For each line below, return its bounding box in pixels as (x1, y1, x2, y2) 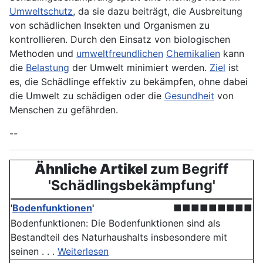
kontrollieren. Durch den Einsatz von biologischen (9, 33, 230, 46)
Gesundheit (164, 90, 214, 102)
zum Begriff (147, 160, 228, 178)
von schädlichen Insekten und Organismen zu (9, 19, 210, 32)
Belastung (26, 62, 69, 74)
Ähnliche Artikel (35, 160, 147, 178)
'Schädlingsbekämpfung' (48, 177, 215, 194)
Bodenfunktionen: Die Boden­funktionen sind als (11, 217, 220, 230)
